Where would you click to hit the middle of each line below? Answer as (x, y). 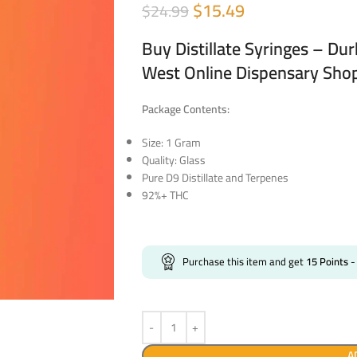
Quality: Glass (173, 160)
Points (332, 261)
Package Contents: (185, 109)
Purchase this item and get (244, 261)
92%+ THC (165, 195)
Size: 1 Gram (171, 142)
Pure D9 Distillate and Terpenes (215, 177)
